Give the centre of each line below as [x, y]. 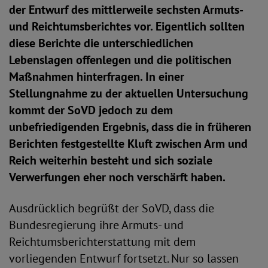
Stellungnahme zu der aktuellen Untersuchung [129, 93]
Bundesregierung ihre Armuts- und [96, 225]
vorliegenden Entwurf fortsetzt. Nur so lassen [124, 258]
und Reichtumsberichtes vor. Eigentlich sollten [127, 26]
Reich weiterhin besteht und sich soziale [111, 160]
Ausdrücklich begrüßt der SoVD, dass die [112, 208]
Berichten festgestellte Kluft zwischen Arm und [128, 144]
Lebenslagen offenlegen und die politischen [120, 60]
